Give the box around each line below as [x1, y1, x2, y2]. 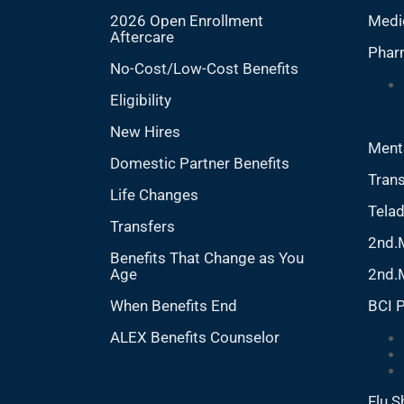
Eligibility [109, 91, 171, 109]
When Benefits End [109, 297, 237, 315]
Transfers [109, 217, 175, 235]
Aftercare [109, 28, 174, 46]
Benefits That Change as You [109, 249, 304, 267]
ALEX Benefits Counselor [109, 328, 280, 346]
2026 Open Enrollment [109, 12, 263, 30]
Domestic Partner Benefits [109, 154, 289, 172]
